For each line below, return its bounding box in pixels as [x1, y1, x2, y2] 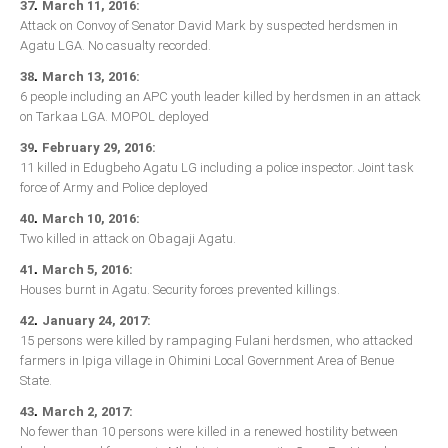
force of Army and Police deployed [20, 180, 208, 196]
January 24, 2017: [42, 313, 151, 329]
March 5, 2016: [42, 262, 133, 278]
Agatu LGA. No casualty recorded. [20, 38, 211, 54]
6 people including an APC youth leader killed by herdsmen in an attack [20, 89, 421, 105]
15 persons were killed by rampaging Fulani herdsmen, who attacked [20, 333, 413, 349]
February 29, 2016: [42, 140, 156, 156]
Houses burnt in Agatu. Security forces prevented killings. [20, 282, 340, 298]
